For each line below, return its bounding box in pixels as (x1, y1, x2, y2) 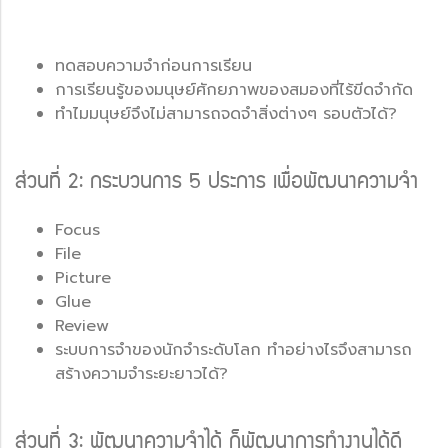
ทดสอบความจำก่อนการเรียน (55, 53, 252, 78)
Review (55, 313, 109, 338)
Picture (55, 265, 111, 290)
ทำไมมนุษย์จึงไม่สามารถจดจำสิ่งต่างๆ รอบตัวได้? (55, 101, 397, 126)
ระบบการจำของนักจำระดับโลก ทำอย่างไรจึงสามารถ (55, 337, 412, 362)
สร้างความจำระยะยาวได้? (55, 361, 228, 386)
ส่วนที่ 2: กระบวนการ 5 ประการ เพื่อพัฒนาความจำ (15, 173, 418, 193)
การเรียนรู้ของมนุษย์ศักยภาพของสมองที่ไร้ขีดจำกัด (55, 77, 413, 102)
